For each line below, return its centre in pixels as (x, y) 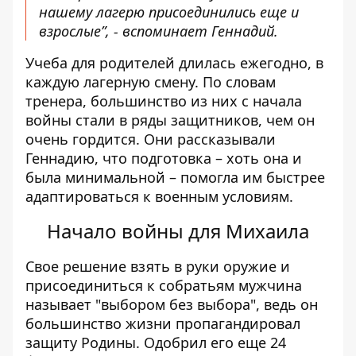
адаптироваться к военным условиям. (159, 196)
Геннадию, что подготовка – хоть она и (164, 158)
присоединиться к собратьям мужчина (164, 285)
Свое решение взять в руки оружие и (158, 266)
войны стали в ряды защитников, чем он (170, 120)
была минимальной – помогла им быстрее (175, 177)
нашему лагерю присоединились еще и (169, 12)
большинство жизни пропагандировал (163, 323)
